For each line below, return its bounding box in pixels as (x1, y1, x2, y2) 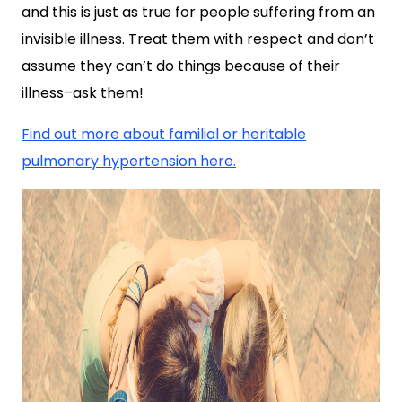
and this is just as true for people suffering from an (22, 2, 375, 22)
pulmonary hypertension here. (22, 151, 236, 171)
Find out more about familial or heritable (22, 124, 306, 144)
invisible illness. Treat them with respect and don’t (22, 29, 374, 49)
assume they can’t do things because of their (22, 56, 340, 76)
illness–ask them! (22, 83, 144, 103)
